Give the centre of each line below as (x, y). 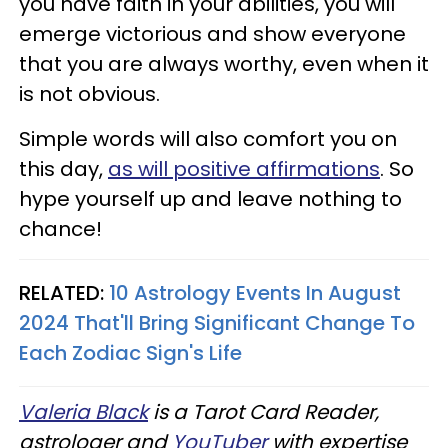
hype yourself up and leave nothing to (210, 198)
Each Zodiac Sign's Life (130, 352)
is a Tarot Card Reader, (263, 411)
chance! (60, 228)
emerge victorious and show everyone (212, 33)
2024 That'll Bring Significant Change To (217, 322)
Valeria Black (83, 411)
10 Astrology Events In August (255, 292)
